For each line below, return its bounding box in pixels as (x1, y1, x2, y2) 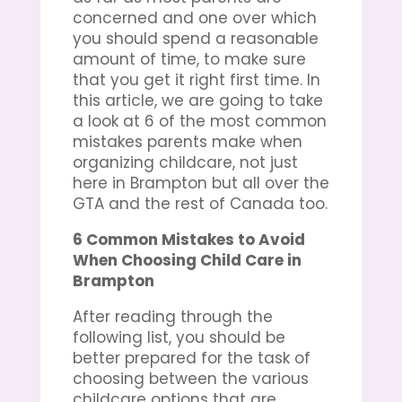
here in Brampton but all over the (72, 171, 329, 194)
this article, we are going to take (72, 89, 323, 111)
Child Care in (199, 249, 301, 271)
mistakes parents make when (72, 130, 302, 153)
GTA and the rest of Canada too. (72, 192, 328, 214)
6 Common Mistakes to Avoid (72, 228, 305, 250)
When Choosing (72, 249, 200, 271)
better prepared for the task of (72, 346, 310, 369)
